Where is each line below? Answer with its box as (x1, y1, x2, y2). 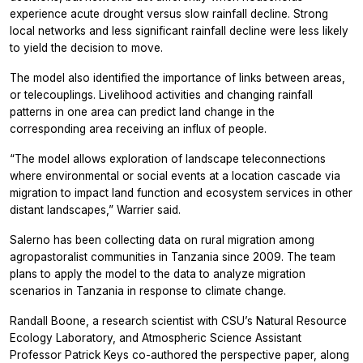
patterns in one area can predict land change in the (10, 105, 275, 118)
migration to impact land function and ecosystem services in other (10, 186, 352, 199)
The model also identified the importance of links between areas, (10, 70, 345, 84)
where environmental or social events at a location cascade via (10, 169, 340, 182)
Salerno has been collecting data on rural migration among (10, 233, 314, 246)
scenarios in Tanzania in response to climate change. (10, 284, 286, 297)
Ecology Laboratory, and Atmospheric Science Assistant (10, 331, 301, 344)
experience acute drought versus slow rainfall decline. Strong (10, 6, 328, 20)
